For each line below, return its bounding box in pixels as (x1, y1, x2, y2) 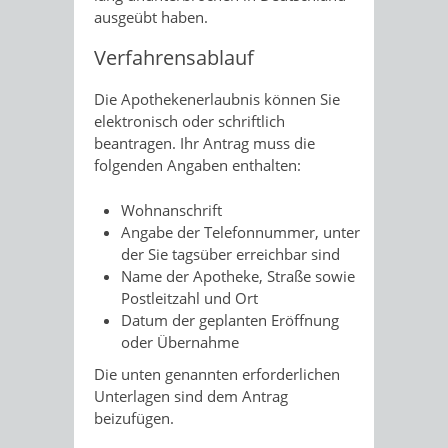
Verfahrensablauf (94, 44, 254, 71)
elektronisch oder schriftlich (94, 111, 285, 131)
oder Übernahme (121, 331, 239, 352)
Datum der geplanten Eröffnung (121, 309, 339, 330)
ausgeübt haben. (94, 7, 208, 27)
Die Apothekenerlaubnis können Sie (94, 89, 340, 109)
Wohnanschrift (121, 199, 222, 220)
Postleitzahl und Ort (121, 287, 258, 308)
